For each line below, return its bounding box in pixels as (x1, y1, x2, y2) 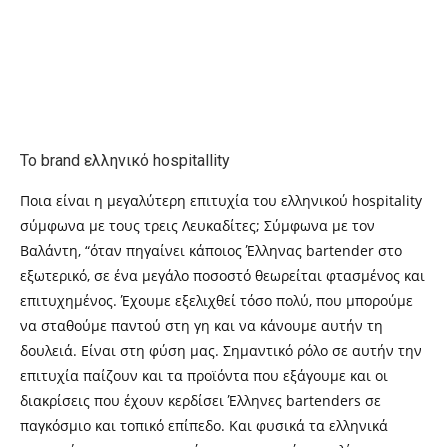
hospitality (352, 191, 422, 210)
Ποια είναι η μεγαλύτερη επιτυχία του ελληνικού (20, 191, 352, 210)
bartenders (286, 391, 365, 410)
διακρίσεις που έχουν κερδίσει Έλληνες (20, 391, 286, 410)
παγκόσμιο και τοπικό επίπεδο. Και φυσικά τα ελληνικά (20, 416, 388, 435)
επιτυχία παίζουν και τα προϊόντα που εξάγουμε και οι (20, 366, 388, 385)
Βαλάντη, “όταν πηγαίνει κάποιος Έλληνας (20, 241, 306, 260)
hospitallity (153, 151, 230, 170)
